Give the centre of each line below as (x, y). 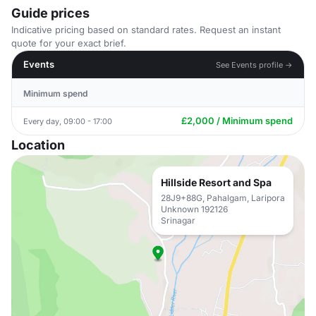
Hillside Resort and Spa (216, 182)
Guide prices (50, 13)
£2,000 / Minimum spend (237, 121)
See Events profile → (254, 65)
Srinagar (178, 220)
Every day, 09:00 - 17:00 (68, 121)
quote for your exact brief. (69, 43)
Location (38, 145)
